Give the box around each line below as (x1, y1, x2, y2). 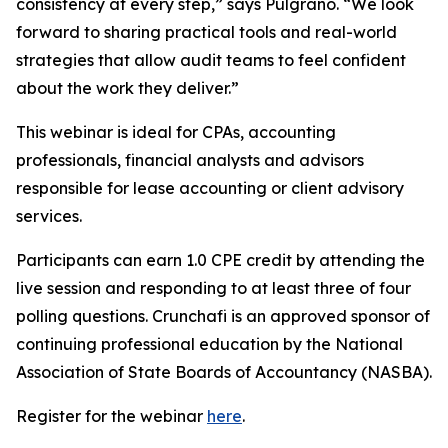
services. (16, 205, 82, 226)
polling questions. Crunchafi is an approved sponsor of (16, 305, 430, 326)
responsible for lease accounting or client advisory (16, 177, 404, 198)
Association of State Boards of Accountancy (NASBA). (16, 361, 432, 382)
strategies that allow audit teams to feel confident (16, 49, 406, 70)
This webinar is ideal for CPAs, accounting (16, 121, 336, 142)
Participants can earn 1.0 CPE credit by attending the (16, 249, 425, 270)
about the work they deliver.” (16, 77, 239, 98)
